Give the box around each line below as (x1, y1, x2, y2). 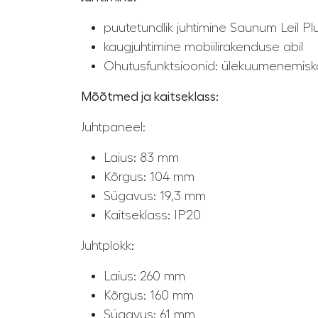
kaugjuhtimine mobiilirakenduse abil (104, 40, 303, 54)
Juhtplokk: (81, 239, 134, 253)
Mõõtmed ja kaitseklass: (81, 90, 219, 104)
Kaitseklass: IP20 (104, 209, 201, 222)
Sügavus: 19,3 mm (104, 190, 206, 203)
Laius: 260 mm (104, 270, 185, 283)
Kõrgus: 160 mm (104, 289, 194, 302)
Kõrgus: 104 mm (104, 170, 194, 184)
